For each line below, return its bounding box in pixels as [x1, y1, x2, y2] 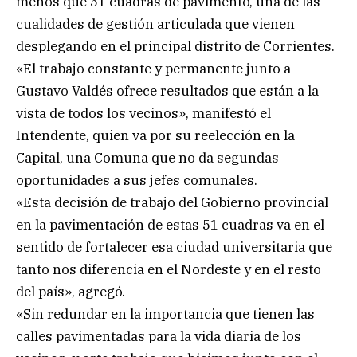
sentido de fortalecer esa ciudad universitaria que [16, 238, 332, 257]
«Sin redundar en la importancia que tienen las [16, 305, 315, 324]
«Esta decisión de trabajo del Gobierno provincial [16, 194, 328, 212]
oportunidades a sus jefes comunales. [16, 171, 257, 190]
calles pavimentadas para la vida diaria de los [16, 328, 301, 346]
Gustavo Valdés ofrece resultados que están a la [16, 82, 319, 100]
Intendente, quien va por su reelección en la [16, 127, 295, 145]
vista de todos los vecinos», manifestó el [16, 104, 271, 123]
